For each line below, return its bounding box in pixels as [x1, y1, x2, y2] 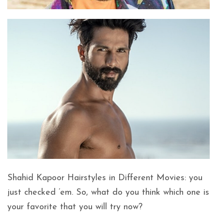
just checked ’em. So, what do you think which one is [7, 188, 209, 198]
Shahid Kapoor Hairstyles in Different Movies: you [7, 173, 202, 183]
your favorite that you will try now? [7, 202, 145, 212]
